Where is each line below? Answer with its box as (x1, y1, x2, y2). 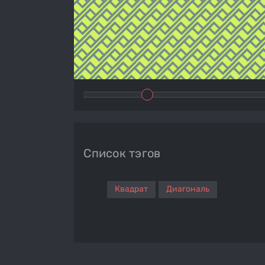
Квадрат (115, 183, 148, 194)
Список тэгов (83, 146, 161, 160)
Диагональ (166, 183, 210, 194)
